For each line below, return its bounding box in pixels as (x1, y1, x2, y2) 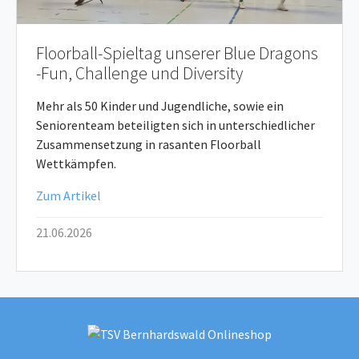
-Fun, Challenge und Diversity (36, 63, 243, 84)
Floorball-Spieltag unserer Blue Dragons (36, 42, 318, 64)
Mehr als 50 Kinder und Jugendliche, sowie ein (36, 98, 284, 114)
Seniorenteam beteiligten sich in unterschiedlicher (36, 117, 315, 133)
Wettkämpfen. (36, 155, 116, 171)
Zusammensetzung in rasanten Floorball (36, 136, 261, 152)
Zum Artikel (36, 188, 101, 204)
